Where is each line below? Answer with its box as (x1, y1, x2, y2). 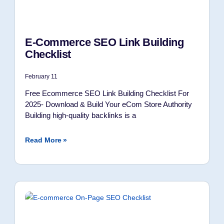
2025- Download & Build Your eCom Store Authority (25, 100, 192, 108)
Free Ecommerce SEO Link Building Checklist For (25, 89, 189, 97)
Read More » (25, 136, 67, 144)
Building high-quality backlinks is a (25, 111, 136, 119)
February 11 (25, 73, 57, 80)
